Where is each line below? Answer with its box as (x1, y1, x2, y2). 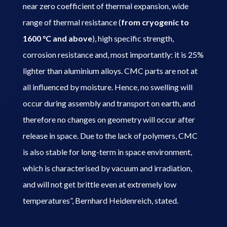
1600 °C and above (22, 33, 92, 43)
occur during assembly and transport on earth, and (22, 98, 195, 108)
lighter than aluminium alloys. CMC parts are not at (22, 65, 198, 75)
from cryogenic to (121, 17, 189, 27)
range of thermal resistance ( (22, 17, 121, 27)
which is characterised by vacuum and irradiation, (22, 163, 192, 173)
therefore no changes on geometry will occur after (22, 114, 195, 124)
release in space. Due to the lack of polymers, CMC (22, 130, 198, 140)
